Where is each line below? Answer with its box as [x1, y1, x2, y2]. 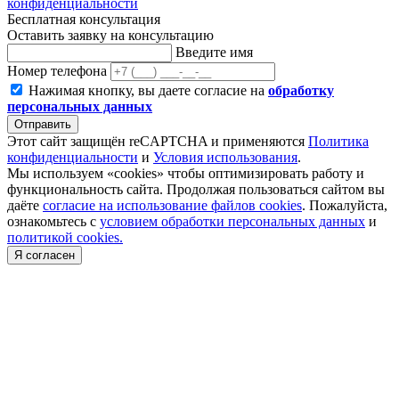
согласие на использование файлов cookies [43, 197, 302, 213]
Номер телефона [7, 62, 110, 78]
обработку [268, 82, 334, 98]
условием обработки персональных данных [100, 213, 365, 229]
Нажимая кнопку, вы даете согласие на [28, 82, 268, 98]
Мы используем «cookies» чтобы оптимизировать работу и [7, 165, 364, 181]
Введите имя [175, 44, 253, 60]
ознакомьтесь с [7, 213, 100, 229]
